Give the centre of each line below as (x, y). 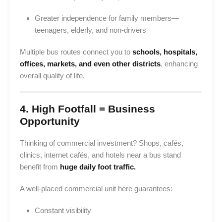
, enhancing (179, 63)
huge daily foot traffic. (98, 166)
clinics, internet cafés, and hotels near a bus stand (100, 155)
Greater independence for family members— (107, 18)
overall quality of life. (52, 75)
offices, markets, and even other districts (90, 63)
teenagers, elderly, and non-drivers (90, 30)
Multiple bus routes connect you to (76, 52)
